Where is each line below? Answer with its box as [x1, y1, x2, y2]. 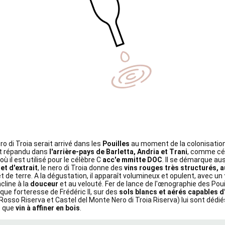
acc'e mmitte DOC [102, 156, 162, 164]
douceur [30, 180, 58, 188]
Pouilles [102, 140, 130, 148]
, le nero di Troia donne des [38, 164, 123, 172]
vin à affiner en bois [16, 204, 80, 212]
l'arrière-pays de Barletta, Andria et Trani [49, 148, 187, 156]
